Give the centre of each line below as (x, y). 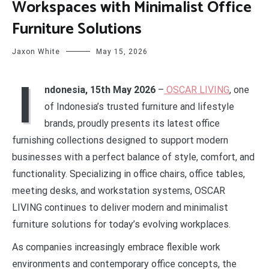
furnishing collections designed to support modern (120, 140)
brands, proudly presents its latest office (132, 123)
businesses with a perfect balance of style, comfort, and (133, 157)
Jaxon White (36, 51)
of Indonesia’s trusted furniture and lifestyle (139, 106)
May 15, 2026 (122, 51)
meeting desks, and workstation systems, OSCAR (119, 190)
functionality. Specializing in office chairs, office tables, (128, 174)
